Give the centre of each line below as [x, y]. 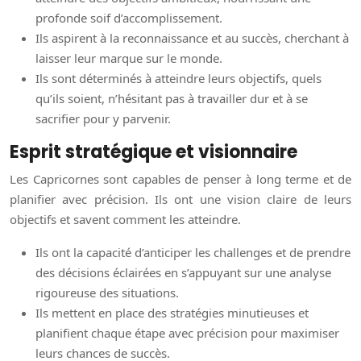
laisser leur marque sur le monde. [129, 58]
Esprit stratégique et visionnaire [154, 152]
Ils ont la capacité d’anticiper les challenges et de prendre [193, 253]
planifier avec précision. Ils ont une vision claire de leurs [180, 199]
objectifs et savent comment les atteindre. [125, 220]
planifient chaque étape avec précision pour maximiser [187, 333]
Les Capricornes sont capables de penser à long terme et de [180, 179]
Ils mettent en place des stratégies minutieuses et [172, 313]
